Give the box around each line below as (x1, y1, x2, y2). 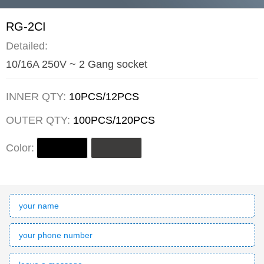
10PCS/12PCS (69, 91, 139, 103)
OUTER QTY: (6, 114, 73, 127)
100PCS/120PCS (73, 114, 155, 127)
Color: (6, 141, 34, 154)
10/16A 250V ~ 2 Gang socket (6, 58, 147, 70)
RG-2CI (6, 20, 46, 34)
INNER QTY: (6, 91, 69, 103)
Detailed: (6, 39, 48, 52)
